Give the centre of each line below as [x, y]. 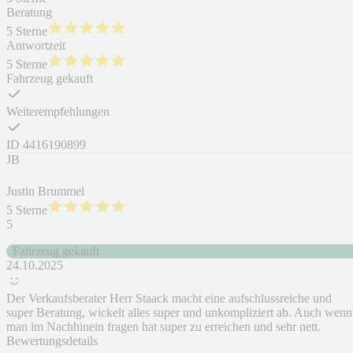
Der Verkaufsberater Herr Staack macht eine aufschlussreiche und [169, 299]
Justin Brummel [45, 191]
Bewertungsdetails [52, 341]
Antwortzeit [36, 46]
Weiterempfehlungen [58, 112]
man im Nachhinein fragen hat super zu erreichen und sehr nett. [163, 327]
